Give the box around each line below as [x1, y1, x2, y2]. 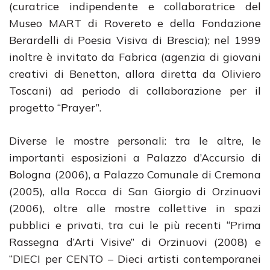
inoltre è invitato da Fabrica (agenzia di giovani [9, 50, 261, 64]
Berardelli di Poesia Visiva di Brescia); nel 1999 [9, 33, 261, 47]
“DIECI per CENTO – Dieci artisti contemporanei [9, 252, 261, 266]
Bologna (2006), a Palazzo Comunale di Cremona [9, 168, 261, 181]
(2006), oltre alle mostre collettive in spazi [9, 201, 261, 215]
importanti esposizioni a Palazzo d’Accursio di [9, 151, 261, 165]
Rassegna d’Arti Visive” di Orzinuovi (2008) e [9, 235, 261, 249]
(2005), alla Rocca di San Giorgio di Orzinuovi [9, 184, 261, 198]
